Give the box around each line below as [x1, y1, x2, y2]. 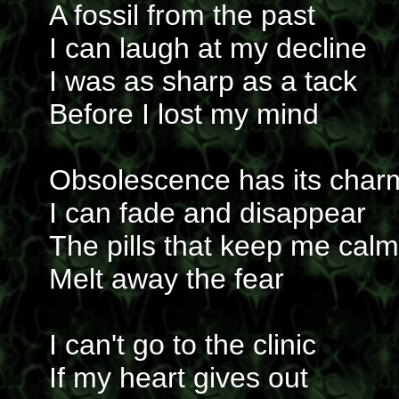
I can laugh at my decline [49, 32, 367, 64]
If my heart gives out [49, 362, 308, 394]
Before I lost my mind [49, 98, 319, 130]
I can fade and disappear [49, 197, 366, 229]
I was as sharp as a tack [49, 65, 357, 97]
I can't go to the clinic [49, 329, 316, 361]
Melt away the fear [49, 263, 284, 295]
